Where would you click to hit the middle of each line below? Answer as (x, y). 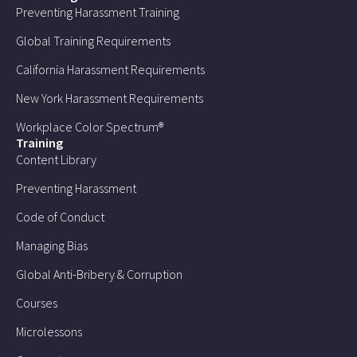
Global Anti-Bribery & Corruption (99, 274)
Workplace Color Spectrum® (90, 126)
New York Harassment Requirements (110, 98)
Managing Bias (52, 245)
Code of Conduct (60, 216)
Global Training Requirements (93, 40)
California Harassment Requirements (110, 69)
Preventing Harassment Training (98, 12)
